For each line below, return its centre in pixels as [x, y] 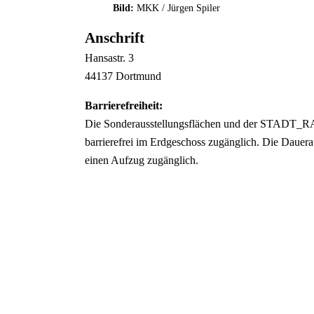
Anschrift [114, 38]
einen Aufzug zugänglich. [141, 161]
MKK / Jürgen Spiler [178, 8]
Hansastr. [106, 58]
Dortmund [138, 76]
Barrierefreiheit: [123, 106]
